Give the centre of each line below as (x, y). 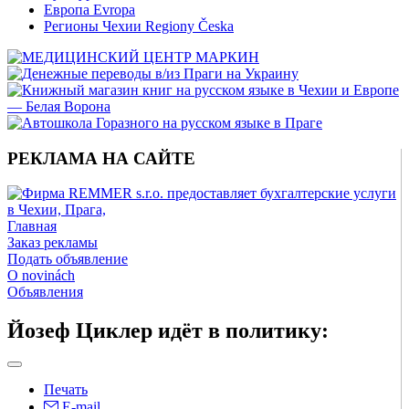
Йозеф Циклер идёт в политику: (168, 331)
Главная (32, 226)
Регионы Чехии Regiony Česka (139, 26)
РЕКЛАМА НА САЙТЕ (101, 158)
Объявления (45, 292)
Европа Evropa (89, 10)
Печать (66, 390)
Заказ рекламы (52, 243)
